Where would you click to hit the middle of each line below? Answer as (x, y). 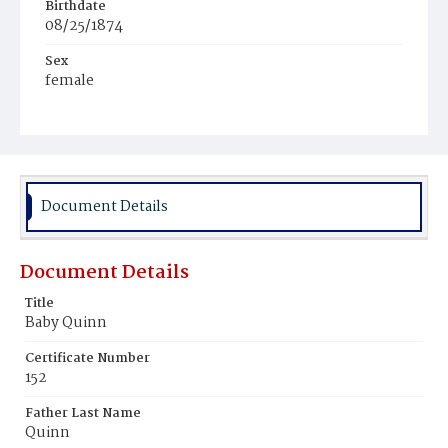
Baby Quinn (66, 323)
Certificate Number (87, 358)
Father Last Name (83, 413)
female (69, 81)
